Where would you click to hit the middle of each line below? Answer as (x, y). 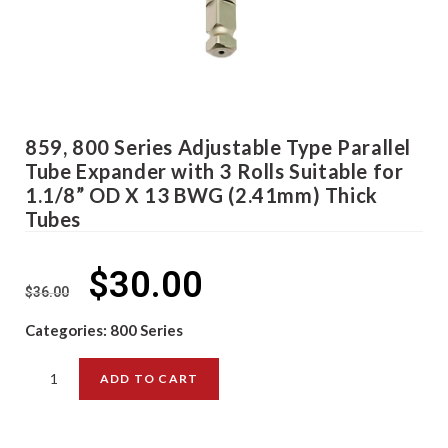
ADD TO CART (149, 378)
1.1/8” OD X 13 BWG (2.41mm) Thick (201, 195)
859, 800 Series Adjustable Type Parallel (218, 147)
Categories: (67, 330)
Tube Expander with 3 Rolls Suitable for (214, 171)
